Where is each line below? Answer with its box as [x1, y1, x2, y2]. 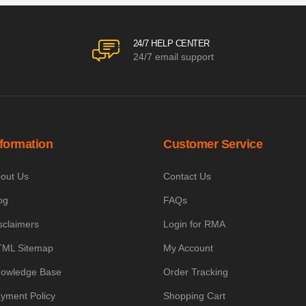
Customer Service [163, 137, 262, 151]
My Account [163, 242, 213, 253]
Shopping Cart [163, 290, 225, 301]
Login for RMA [163, 219, 225, 229]
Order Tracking [163, 266, 228, 277]
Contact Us [163, 171, 211, 182]
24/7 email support [133, 51, 214, 62]
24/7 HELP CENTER [133, 38, 210, 48]
